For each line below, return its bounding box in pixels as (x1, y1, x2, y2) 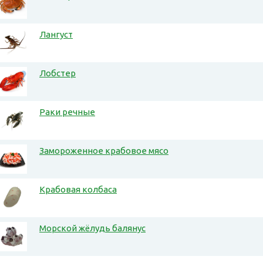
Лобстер (39, 68, 76, 79)
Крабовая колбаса (39, 184, 117, 195)
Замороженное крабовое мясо (39, 146, 168, 156)
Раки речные (39, 107, 95, 117)
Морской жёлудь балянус (39, 223, 146, 234)
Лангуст (39, 29, 73, 40)
